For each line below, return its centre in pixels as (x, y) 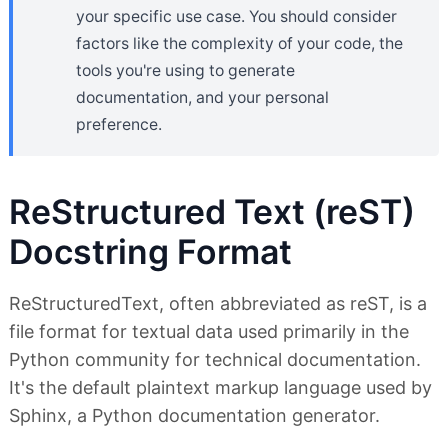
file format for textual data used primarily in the (209, 331)
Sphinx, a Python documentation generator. (194, 415)
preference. (119, 124)
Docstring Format (150, 251)
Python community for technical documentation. (215, 359)
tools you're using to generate (185, 70)
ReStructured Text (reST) (212, 211)
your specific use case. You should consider (236, 16)
